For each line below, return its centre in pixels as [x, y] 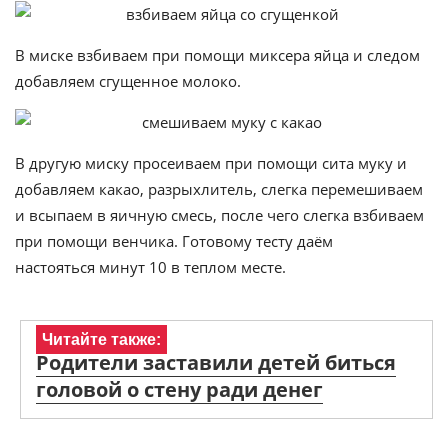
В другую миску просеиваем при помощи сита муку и [211, 163]
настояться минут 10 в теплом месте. [150, 267]
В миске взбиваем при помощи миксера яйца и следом [217, 55]
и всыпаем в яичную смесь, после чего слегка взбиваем [219, 215]
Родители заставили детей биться [216, 362]
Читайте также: [101, 339]
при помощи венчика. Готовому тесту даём [174, 241]
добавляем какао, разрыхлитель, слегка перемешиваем [219, 189]
